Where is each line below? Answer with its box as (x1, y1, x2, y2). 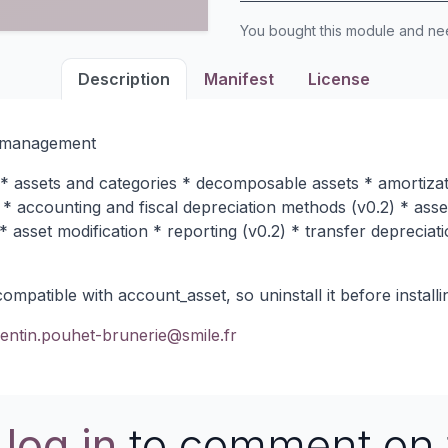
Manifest (204, 69, 274, 89)
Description (78, 69, 170, 89)
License (308, 69, 370, 89)
